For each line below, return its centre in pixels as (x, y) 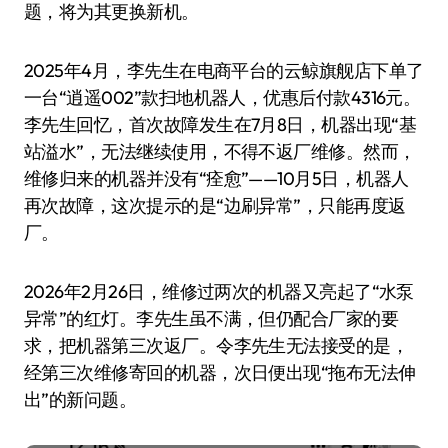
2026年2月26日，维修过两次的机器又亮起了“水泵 (219, 292)
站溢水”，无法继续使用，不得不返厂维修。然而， (220, 152)
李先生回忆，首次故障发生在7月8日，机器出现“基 (220, 125)
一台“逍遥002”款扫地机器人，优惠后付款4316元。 (222, 98)
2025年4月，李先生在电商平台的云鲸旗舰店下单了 (224, 71)
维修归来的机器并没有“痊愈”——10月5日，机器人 (216, 179)
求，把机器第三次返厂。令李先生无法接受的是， (216, 346)
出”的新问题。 (80, 400)
